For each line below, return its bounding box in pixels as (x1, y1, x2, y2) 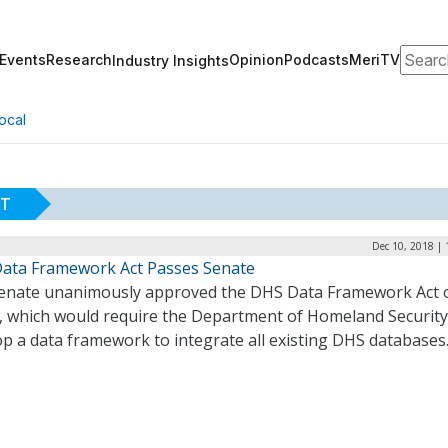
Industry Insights (112, 51, 229, 69)
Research (46, 51, 112, 68)
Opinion (229, 51, 284, 68)
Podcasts (284, 51, 349, 68)
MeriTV (349, 51, 400, 68)
